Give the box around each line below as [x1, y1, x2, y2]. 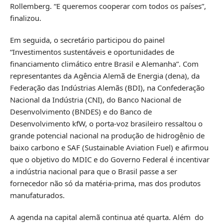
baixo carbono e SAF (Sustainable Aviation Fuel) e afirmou [10, 142, 209, 152]
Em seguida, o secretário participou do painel [10, 34, 165, 45]
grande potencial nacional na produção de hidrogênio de [10, 130, 205, 140]
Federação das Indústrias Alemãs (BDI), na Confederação [10, 82, 205, 93]
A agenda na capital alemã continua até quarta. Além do [10, 212, 204, 222]
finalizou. [10, 12, 41, 23]
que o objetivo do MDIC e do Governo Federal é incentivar [10, 154, 210, 164]
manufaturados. [10, 190, 65, 200]
